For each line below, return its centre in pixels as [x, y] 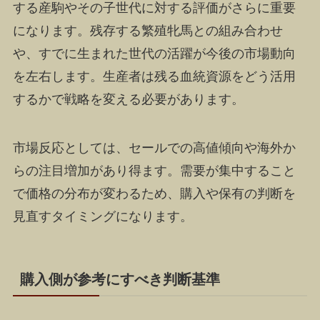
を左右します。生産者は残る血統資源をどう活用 [154, 77]
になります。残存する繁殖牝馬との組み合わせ [147, 31]
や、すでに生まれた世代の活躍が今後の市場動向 [154, 54]
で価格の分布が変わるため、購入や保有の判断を [154, 193]
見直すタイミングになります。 [102, 216]
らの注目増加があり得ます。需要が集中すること [154, 170]
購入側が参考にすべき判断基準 [120, 280]
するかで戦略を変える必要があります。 [128, 100]
